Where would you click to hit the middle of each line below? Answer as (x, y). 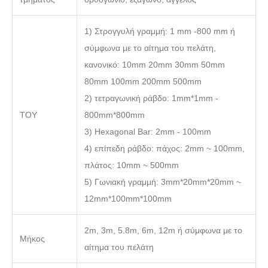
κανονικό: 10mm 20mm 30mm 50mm (155, 65)
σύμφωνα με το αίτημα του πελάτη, (150, 48)
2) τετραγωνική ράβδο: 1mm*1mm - (151, 98)
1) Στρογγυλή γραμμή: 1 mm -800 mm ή (160, 31)
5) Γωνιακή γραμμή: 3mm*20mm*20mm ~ (163, 182)
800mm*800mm (115, 115)
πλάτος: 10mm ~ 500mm (132, 165)
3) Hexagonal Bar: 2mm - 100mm (148, 132)
